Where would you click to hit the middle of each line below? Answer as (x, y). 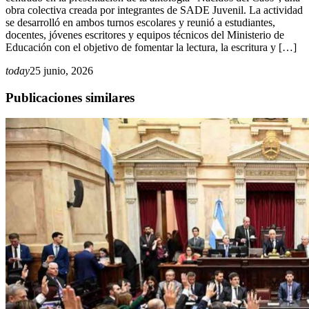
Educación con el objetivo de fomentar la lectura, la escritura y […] (151, 47)
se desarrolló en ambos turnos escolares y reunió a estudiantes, (140, 22)
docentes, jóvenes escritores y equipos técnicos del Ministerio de (145, 34)
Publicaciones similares (70, 97)
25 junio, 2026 (61, 70)
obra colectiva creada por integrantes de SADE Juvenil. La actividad (154, 10)
